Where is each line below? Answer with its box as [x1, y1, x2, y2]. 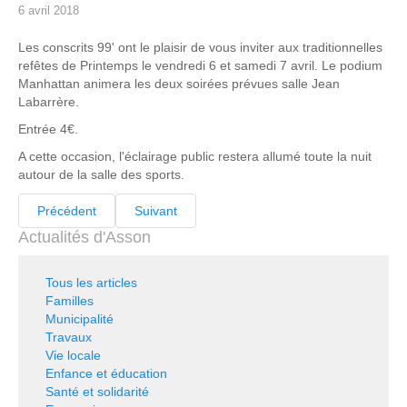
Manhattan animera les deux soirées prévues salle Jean [18, 76, 340, 91]
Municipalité [45, 312, 114, 326]
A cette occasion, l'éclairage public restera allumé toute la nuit [18, 149, 372, 164]
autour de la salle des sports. [18, 167, 184, 182]
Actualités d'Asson [18, 228, 151, 246]
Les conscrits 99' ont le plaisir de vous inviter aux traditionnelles [18, 40, 382, 55]
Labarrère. [18, 94, 79, 109]
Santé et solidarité [45, 384, 149, 399]
